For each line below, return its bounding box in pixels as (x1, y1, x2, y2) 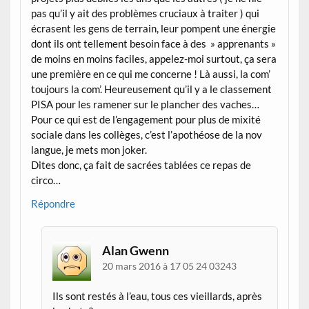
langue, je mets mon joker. (31, 143, 148, 157)
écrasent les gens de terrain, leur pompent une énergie (31, 22, 277, 35)
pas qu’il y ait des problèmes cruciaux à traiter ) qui (31, 7, 260, 20)
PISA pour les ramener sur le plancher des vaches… (31, 98, 260, 111)
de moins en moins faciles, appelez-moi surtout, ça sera (31, 52, 277, 66)
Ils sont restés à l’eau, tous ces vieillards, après (52, 289, 263, 302)
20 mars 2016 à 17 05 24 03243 (101, 260, 237, 272)
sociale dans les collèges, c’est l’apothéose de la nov (31, 128, 263, 141)
